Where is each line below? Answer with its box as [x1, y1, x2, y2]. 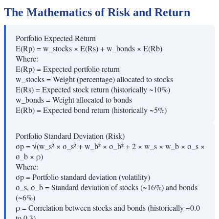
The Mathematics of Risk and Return [4, 6, 190, 19]
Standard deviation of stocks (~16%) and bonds [51, 182, 197, 193]
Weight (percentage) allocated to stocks [53, 74, 173, 85]
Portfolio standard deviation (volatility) [32, 172, 150, 182]
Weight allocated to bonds [52, 94, 132, 105]
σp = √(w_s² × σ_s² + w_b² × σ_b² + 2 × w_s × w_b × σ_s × [16, 141, 205, 152]
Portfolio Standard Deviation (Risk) [16, 131, 125, 141]
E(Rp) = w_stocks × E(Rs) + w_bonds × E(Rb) [16, 43, 162, 54]
